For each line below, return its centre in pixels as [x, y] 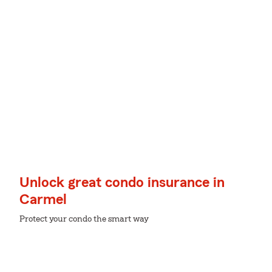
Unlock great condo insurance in [122, 183]
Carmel [43, 200]
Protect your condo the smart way [84, 219]
